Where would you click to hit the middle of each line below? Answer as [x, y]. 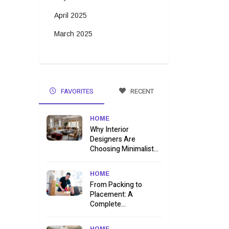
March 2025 [73, 34]
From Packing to [116, 185]
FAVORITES [76, 91]
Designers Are [113, 140]
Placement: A [111, 195]
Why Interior [109, 130]
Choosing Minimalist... [124, 149]
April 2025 [71, 16]
